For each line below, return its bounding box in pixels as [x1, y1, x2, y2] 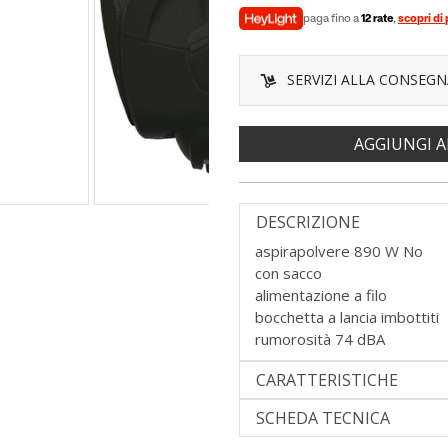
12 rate [361, 12, 393, 24]
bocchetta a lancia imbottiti [255, 306, 439, 327]
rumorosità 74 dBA [255, 328, 385, 349]
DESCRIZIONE [256, 210, 360, 233]
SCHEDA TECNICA [256, 406, 390, 429]
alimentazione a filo [255, 284, 387, 305]
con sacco [255, 262, 322, 283]
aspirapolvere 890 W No [255, 240, 423, 261]
